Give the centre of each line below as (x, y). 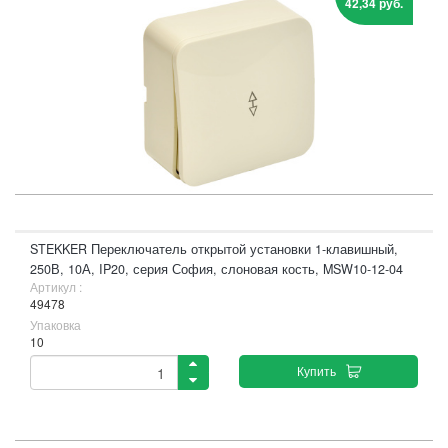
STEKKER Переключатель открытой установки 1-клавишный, (214, 249)
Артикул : (56, 286)
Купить (316, 370)
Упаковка (55, 324)
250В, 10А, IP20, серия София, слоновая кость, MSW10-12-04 (216, 269)
